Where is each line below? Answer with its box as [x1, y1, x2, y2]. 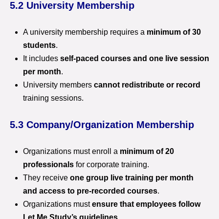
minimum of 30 [147, 28, 201, 36]
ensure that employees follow [92, 200, 200, 208]
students [23, 41, 56, 49]
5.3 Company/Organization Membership [10, 119, 194, 130]
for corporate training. [74, 160, 149, 169]
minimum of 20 [120, 147, 174, 155]
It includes [23, 54, 60, 63]
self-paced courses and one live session [60, 54, 209, 63]
